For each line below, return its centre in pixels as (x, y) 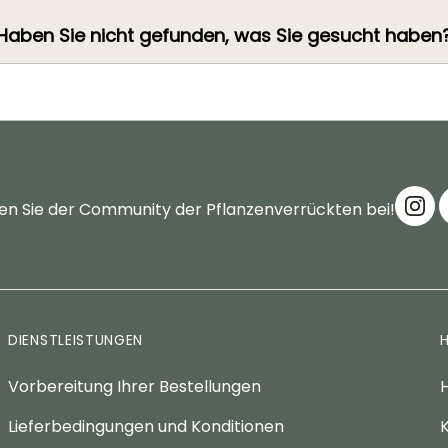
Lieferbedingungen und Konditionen (146, 427)
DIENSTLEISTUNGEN (76, 340)
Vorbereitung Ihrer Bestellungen (134, 387)
